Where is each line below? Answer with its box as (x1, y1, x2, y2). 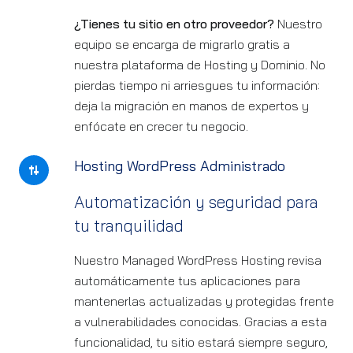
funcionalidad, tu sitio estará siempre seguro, (74, 334, 328, 350)
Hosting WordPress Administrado (74, 157, 285, 175)
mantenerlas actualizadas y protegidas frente (74, 293, 334, 309)
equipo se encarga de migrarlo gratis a (74, 36, 290, 52)
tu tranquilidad (74, 215, 184, 236)
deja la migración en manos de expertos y (74, 98, 309, 113)
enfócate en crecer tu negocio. (74, 118, 248, 134)
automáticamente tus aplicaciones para (74, 273, 300, 288)
